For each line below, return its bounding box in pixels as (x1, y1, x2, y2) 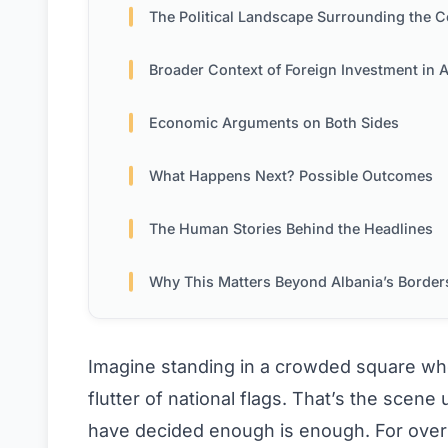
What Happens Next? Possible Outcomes (149, 167, 433, 185)
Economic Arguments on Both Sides (149, 114, 399, 132)
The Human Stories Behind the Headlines (149, 220, 433, 238)
